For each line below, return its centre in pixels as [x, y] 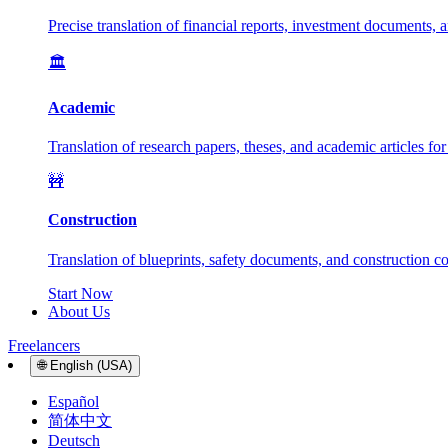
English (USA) [91, 365]
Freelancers [44, 345]
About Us [79, 311]
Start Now [80, 293]
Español [73, 401]
